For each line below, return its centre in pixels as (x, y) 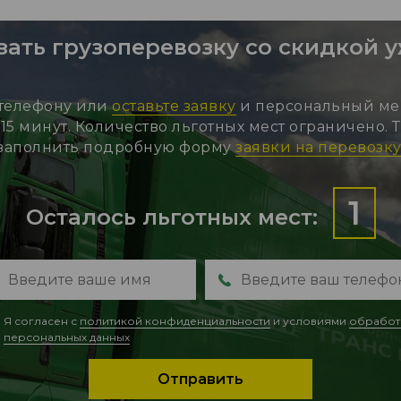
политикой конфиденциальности (175, 320)
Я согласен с (42, 320)
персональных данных (67, 337)
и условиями (310, 320)
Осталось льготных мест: (175, 217)
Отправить (200, 379)
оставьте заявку (174, 106)
